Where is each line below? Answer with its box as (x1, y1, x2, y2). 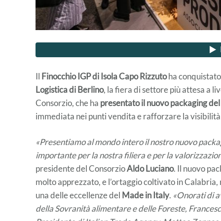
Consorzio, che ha (36, 97, 100, 108)
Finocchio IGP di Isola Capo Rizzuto (41, 71, 167, 81)
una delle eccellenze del (36, 189, 122, 200)
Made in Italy (122, 189, 169, 200)
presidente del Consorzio (36, 163, 127, 174)
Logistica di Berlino (36, 84, 104, 95)
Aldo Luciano (127, 163, 174, 174)
